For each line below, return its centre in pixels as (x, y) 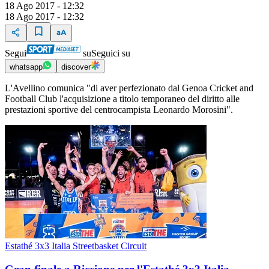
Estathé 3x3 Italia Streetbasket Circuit (76, 246)
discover (76, 67)
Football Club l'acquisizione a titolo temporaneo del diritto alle (122, 99)
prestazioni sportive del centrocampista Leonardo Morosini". (119, 110)
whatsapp (26, 67)
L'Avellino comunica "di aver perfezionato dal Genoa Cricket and (129, 88)
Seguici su (111, 53)
